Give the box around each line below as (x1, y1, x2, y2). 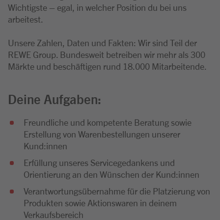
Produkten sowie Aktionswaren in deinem (24, 197, 177, 208)
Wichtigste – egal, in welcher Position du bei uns (8, 1, 187, 12)
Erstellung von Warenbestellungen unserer (24, 128, 180, 139)
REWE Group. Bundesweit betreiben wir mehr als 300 (8, 49, 205, 59)
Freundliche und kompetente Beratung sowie (24, 116, 192, 127)
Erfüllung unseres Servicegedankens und (24, 157, 175, 167)
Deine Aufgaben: (8, 90, 101, 107)
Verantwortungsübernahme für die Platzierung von (24, 185, 210, 196)
